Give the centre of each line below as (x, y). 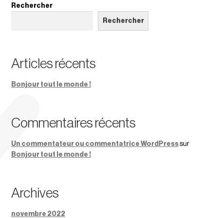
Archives (35, 193)
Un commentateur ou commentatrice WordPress (95, 144)
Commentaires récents (73, 123)
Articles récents (53, 64)
